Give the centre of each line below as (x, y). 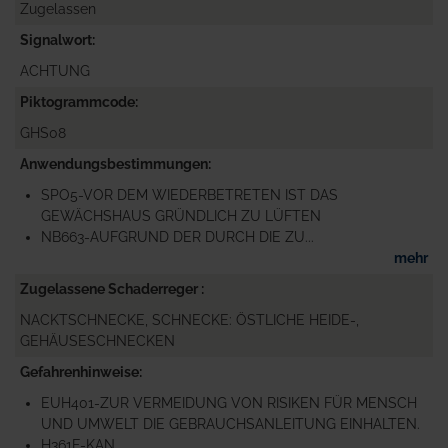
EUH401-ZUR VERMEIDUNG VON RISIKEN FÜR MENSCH (229, 402)
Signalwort (56, 39)
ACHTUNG (55, 70)
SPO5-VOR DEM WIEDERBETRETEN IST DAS (189, 194)
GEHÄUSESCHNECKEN (97, 340)
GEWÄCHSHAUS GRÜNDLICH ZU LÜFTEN (181, 215)
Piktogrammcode (77, 101)
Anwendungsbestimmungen (114, 163)
